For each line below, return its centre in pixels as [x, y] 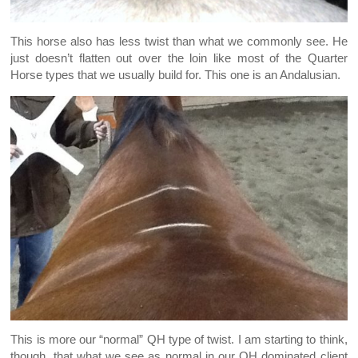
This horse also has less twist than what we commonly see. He [179, 42]
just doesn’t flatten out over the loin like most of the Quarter [179, 59]
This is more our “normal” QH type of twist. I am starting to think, [179, 340]
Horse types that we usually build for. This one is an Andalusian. [176, 76]
